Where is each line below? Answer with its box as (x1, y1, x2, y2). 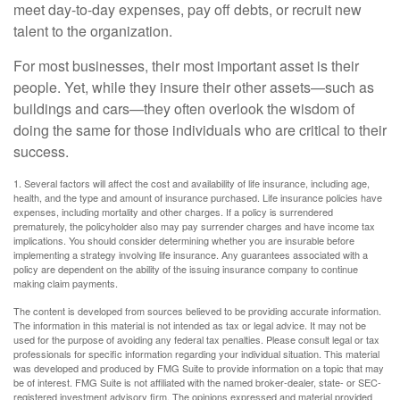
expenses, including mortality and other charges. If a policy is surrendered (13, 204, 333, 219)
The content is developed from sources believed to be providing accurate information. (13, 304, 381, 318)
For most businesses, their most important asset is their (13, 55, 359, 76)
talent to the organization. (13, 21, 172, 41)
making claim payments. (13, 276, 118, 290)
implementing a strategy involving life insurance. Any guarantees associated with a (13, 247, 368, 262)
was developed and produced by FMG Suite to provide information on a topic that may (13, 361, 384, 375)
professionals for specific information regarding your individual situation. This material (13, 346, 379, 361)
